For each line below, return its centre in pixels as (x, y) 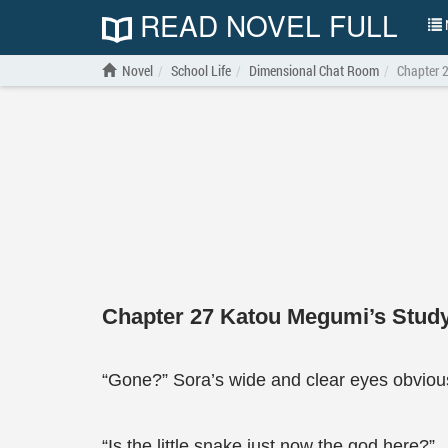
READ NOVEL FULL (265, 25)
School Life (201, 70)
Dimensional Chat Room (314, 70)
